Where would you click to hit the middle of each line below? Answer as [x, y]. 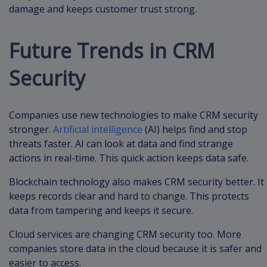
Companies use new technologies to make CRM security [133, 115]
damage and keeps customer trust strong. [103, 9]
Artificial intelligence [98, 129]
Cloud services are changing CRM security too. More [125, 234]
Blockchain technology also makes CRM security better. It [136, 181]
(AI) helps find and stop [195, 129]
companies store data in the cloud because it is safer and [135, 248]
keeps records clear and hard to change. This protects [129, 196]
